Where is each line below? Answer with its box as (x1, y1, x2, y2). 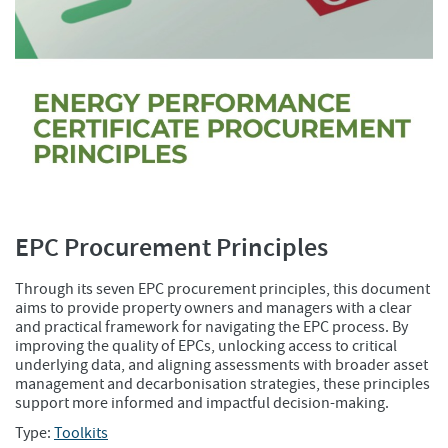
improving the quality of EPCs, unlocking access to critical (15, 336, 397, 357)
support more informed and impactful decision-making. (15, 393, 389, 414)
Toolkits (54, 423, 108, 444)
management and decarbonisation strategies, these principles (15, 374, 430, 395)
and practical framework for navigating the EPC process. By (15, 317, 408, 338)
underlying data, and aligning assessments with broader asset (15, 355, 428, 376)
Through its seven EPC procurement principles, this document (15, 279, 430, 300)
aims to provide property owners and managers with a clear (15, 298, 412, 319)
